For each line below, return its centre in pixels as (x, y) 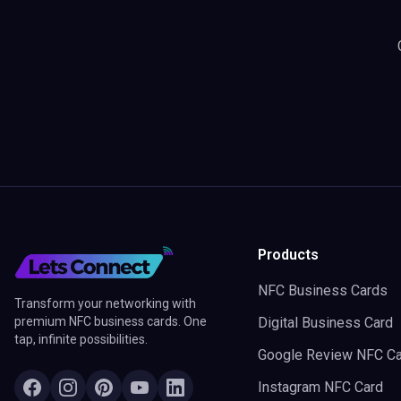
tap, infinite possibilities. (81, 339)
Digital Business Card (325, 323)
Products (288, 255)
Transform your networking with (105, 303)
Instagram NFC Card (320, 387)
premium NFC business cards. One (111, 321)
